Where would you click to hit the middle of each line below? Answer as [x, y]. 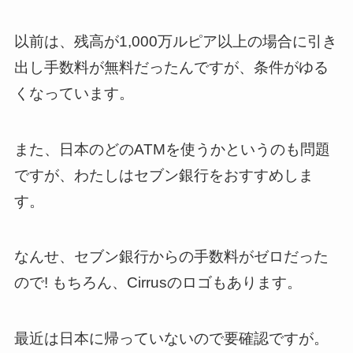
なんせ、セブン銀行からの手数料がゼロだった [171, 257]
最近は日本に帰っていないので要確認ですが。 [171, 339]
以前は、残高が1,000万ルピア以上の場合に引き [175, 42]
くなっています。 [74, 94]
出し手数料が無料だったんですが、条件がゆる [171, 68]
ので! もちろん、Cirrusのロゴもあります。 [158, 283]
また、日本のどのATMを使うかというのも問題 [172, 149]
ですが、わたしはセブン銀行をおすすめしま [163, 175]
